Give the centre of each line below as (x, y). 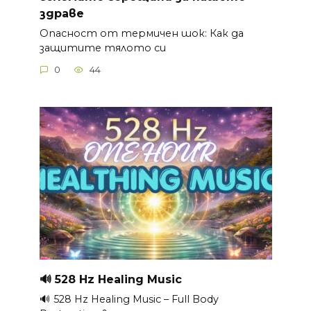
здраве (61, 13)
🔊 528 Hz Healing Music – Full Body (129, 299)
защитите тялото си (102, 48)
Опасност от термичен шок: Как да (141, 33)
